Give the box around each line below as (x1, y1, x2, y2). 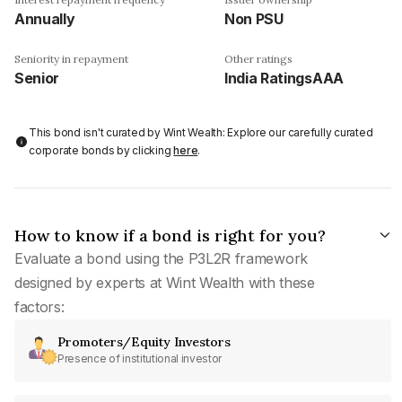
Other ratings (224, 51, 293, 66)
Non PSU (224, 9, 284, 28)
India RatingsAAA (224, 68, 344, 87)
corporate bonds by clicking (29, 143, 174, 157)
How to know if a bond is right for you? (14, 224, 326, 246)
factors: (14, 297, 65, 316)
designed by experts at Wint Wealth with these (14, 273, 315, 292)
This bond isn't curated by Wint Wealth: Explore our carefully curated (29, 125, 373, 139)
